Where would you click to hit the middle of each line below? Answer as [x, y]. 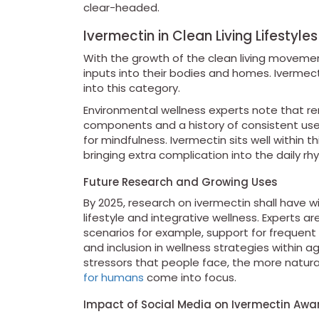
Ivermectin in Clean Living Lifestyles [200, 36]
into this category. [132, 88]
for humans [114, 278]
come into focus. [190, 278]
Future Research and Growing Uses [181, 182]
